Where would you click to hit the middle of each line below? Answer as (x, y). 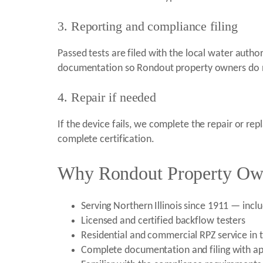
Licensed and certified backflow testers (163, 221)
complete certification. (106, 140)
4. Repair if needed (107, 97)
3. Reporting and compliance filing (148, 26)
